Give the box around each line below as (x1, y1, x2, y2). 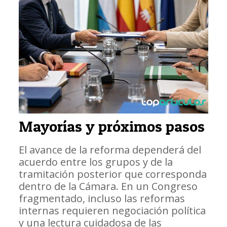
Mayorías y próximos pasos (18, 117, 205, 135)
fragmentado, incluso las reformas (18, 191, 185, 205)
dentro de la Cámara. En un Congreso (18, 179, 198, 193)
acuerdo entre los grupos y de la (18, 155, 173, 169)
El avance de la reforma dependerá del (18, 142, 201, 157)
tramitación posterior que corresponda (18, 167, 207, 181)
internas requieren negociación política (18, 203, 206, 217)
